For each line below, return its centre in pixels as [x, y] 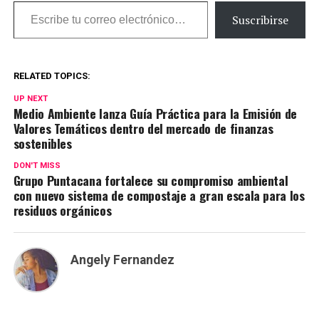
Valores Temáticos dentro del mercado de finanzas [143, 129]
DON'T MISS [37, 166]
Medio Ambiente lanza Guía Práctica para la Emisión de [155, 114]
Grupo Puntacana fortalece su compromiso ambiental [151, 181]
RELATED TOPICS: [52, 76]
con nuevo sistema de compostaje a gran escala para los [159, 195]
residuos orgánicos [62, 210]
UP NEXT [30, 99]
